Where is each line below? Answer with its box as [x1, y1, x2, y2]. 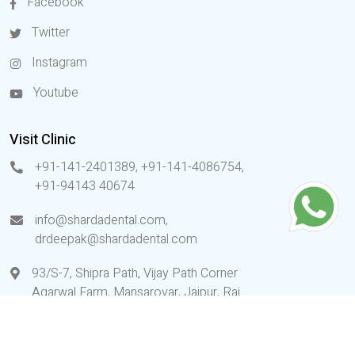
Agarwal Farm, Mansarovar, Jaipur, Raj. [32, 283, 242, 303]
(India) [32, 302, 66, 322]
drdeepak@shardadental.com [35, 230, 197, 250]
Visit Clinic [10, 129, 76, 151]
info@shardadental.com [35, 211, 166, 231]
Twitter [29, 23, 70, 43]
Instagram [29, 53, 87, 73]
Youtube [30, 83, 78, 103]
